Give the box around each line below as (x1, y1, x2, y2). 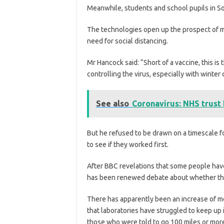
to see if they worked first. (86, 140, 168, 148)
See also (95, 98, 129, 108)
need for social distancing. (86, 36, 168, 45)
